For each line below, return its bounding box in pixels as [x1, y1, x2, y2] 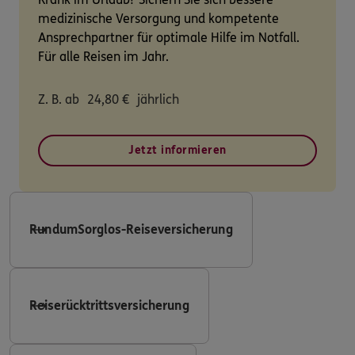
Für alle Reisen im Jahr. [38, 49, 169, 65]
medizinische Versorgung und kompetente [38, 11, 279, 27]
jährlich [137, 92, 179, 108]
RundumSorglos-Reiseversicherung [29, 222, 233, 238]
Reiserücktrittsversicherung [29, 298, 189, 314]
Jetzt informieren [128, 143, 227, 158]
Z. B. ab [38, 92, 79, 108]
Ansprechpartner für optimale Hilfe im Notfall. [38, 30, 300, 46]
